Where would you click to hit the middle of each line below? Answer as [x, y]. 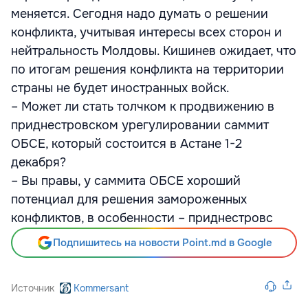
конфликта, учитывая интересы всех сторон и [146, 32]
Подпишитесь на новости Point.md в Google [162, 243]
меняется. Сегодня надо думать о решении [140, 14]
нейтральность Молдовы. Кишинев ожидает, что [154, 51]
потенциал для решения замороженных [129, 199]
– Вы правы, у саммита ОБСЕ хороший [126, 181]
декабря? [38, 162]
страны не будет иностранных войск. [120, 88]
